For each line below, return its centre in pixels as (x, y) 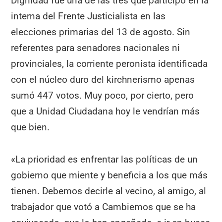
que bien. (30, 127)
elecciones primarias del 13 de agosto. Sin (101, 32)
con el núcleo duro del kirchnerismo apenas (103, 80)
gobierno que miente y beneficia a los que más (110, 175)
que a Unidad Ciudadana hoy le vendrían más (106, 111)
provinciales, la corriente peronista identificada (110, 64)
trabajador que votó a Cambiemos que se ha (104, 207)
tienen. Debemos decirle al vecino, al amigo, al (109, 191)
